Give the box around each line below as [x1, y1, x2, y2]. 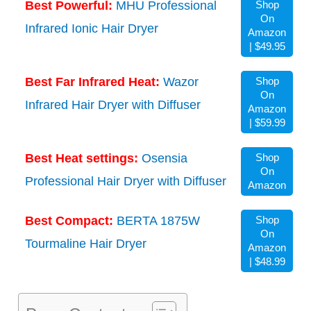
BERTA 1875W [117, 214, 200, 228]
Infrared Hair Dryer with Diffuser [25, 98, 201, 112]
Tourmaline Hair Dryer [25, 237, 146, 251]
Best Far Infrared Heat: [25, 75, 163, 90]
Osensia [142, 151, 187, 166]
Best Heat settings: [25, 151, 142, 166]
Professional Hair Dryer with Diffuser [25, 174, 226, 189]
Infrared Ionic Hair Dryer [25, 22, 158, 36]
